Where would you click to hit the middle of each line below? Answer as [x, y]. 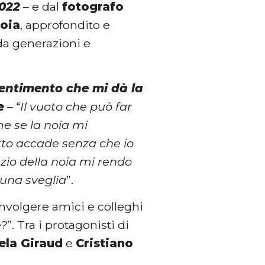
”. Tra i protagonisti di [68, 225]
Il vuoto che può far [76, 106]
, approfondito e [65, 25]
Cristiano [105, 243]
